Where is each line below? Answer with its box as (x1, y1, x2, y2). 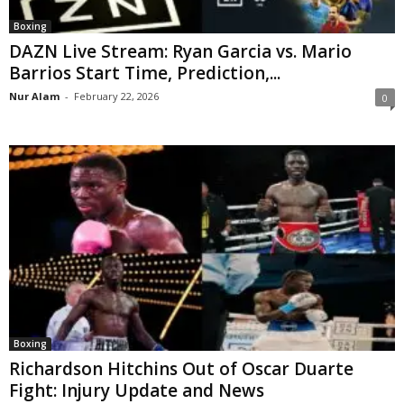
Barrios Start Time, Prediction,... (9, 60, 280, 85)
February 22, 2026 (74, 88, 159, 103)
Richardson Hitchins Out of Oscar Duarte (9, 357, 353, 381)
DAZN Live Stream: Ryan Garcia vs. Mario (9, 39, 352, 63)
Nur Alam (9, 88, 60, 103)
